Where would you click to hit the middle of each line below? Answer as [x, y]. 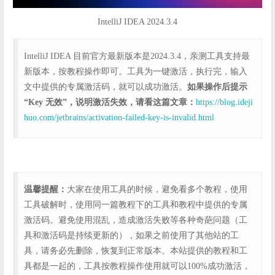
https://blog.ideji [224, 102]
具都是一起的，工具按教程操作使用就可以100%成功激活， [137, 266]
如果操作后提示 [217, 87]
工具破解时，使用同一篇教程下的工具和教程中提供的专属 [136, 204]
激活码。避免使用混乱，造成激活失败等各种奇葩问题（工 [136, 220]
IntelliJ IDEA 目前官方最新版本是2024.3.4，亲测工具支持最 [137, 56]
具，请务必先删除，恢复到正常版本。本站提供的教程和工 [136, 250]
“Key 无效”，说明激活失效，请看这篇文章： [110, 102]
